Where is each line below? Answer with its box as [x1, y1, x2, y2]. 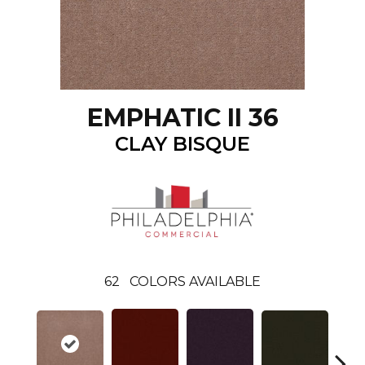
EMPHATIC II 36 [86, 102, 279, 133]
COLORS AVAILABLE [130, 273, 261, 289]
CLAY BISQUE [115, 131, 250, 156]
